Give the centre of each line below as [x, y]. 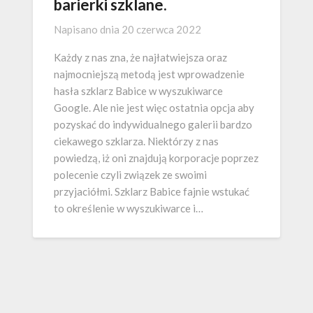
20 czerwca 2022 [161, 30]
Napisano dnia [88, 30]
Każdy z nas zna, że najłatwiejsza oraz [140, 58]
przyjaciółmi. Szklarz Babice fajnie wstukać [152, 192]
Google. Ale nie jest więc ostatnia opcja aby [154, 108]
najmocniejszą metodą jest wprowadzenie [149, 74]
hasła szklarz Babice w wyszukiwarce [138, 91]
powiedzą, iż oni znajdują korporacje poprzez [156, 158]
